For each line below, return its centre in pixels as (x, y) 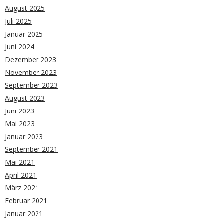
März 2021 (22, 187)
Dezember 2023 (31, 59)
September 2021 (31, 149)
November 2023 (31, 72)
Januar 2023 (24, 136)
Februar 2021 (26, 200)
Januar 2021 (24, 213)
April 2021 (21, 175)
